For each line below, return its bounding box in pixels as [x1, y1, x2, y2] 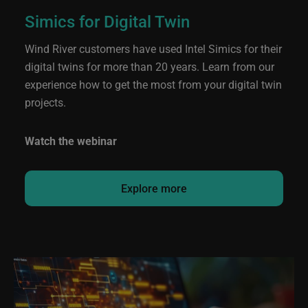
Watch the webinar [25, 133, 117, 148]
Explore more [121, 181, 187, 195]
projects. [25, 95, 66, 109]
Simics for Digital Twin [25, 10, 190, 32]
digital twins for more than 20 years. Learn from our [25, 59, 274, 74]
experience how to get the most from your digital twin [25, 77, 282, 91]
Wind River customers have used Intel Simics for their [25, 41, 282, 56]
